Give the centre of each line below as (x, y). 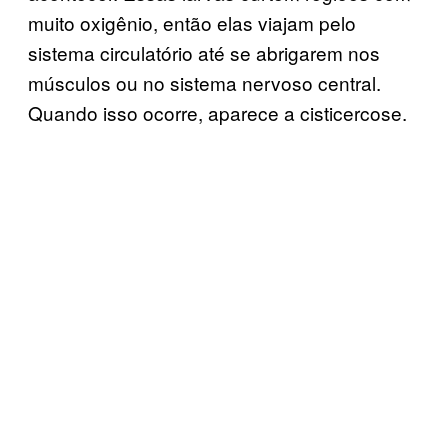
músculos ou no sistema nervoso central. (204, 82)
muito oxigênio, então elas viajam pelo (192, 22)
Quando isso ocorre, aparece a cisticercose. (217, 112)
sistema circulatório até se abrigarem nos (204, 52)
